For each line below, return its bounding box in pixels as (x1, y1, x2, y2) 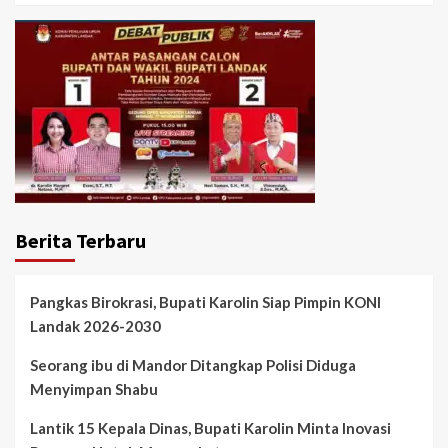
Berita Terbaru (15, 227, 146, 253)
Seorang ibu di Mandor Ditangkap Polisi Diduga (30, 355, 356, 374)
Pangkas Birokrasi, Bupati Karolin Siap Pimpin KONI (30, 292, 381, 311)
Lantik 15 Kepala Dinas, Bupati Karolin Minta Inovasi (30, 418, 391, 437)
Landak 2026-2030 (30, 316, 161, 335)
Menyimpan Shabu (30, 379, 158, 398)
